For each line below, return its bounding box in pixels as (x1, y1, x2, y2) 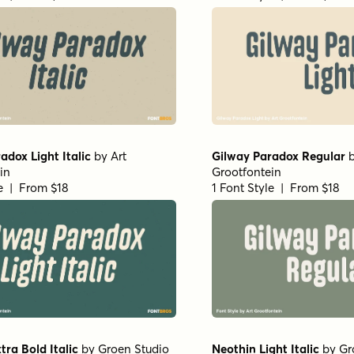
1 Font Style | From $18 (212, 179, 340, 195)
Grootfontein (212, 164, 281, 179)
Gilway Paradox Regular (212, 148, 345, 164)
